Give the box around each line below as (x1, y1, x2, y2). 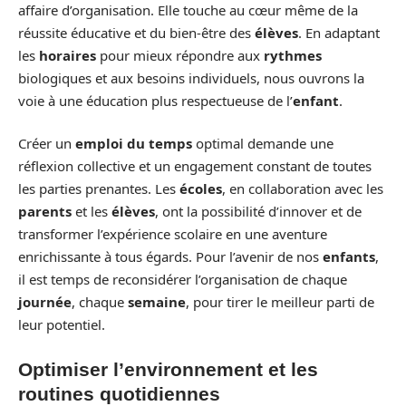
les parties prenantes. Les (18, 179, 179, 198)
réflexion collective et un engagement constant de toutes (18, 157, 372, 176)
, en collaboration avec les (222, 179, 383, 198)
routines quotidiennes (18, 382, 220, 404)
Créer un (18, 134, 75, 153)
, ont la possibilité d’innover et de (155, 202, 362, 221)
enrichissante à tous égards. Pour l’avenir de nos (18, 247, 323, 266)
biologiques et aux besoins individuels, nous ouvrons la (18, 68, 364, 87)
